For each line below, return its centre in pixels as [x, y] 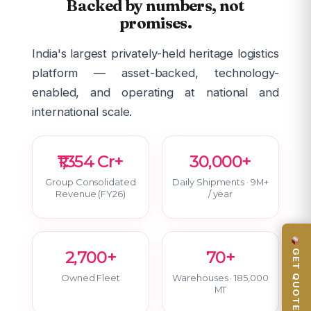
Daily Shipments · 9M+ [220, 182]
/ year [220, 193]
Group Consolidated [91, 182]
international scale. [82, 111]
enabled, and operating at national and [155, 92]
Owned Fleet [91, 277]
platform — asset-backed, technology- [155, 73]
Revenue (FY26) [91, 193]
